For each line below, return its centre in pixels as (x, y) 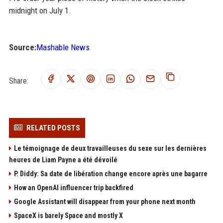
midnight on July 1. (40, 11)
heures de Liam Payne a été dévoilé (63, 160)
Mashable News (63, 48)
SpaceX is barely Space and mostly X (68, 216)
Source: (22, 48)
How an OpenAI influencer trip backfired (74, 188)
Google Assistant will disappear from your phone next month (105, 202)
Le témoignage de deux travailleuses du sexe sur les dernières (110, 149)
